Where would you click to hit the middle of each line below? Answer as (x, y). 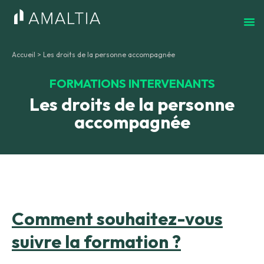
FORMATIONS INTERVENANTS (132, 100)
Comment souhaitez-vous (117, 235)
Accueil (24, 71)
